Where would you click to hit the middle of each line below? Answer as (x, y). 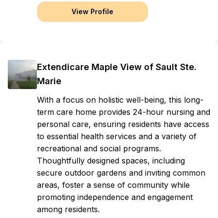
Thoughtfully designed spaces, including (111, 161)
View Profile (92, 11)
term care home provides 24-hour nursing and (124, 112)
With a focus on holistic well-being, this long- (120, 100)
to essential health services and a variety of (117, 136)
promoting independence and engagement (115, 197)
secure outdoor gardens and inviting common (121, 173)
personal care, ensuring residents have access (123, 124)
